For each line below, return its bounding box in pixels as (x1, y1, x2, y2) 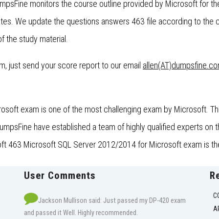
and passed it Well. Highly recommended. (24, 209, 138, 218)
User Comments (24, 170, 96, 182)
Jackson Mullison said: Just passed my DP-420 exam (38, 197, 186, 205)
